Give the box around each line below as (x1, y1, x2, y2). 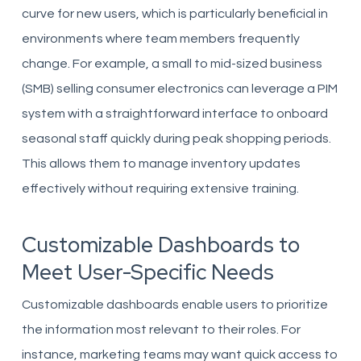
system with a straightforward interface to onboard (21, 107, 328, 120)
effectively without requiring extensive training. (21, 182, 299, 195)
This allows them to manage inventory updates (21, 157, 301, 170)
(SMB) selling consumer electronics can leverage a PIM (21, 82, 338, 95)
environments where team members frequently (21, 32, 300, 45)
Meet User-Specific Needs (21, 259, 274, 286)
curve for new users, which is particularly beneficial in (21, 7, 328, 20)
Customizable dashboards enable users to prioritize (21, 298, 328, 311)
